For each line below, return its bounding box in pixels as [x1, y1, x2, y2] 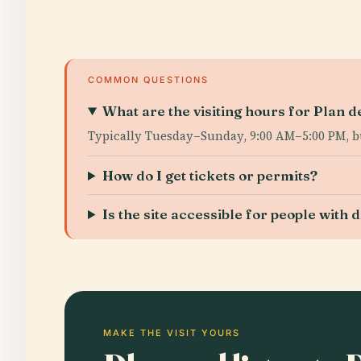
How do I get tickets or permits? [102, 167, 318, 184]
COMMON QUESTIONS [88, 74, 209, 85]
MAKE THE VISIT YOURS [103, 327, 240, 338]
